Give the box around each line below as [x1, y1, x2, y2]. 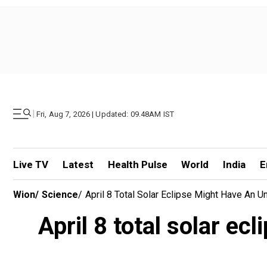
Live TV [13, 159, 48, 170]
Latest [62, 159, 94, 170]
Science [42, 189, 78, 200]
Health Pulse [107, 159, 167, 170]
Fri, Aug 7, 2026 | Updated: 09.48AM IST [36, 109, 175, 119]
